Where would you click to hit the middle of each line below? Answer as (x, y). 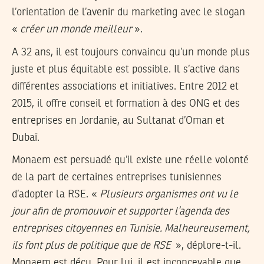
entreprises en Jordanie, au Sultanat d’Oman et (118, 121)
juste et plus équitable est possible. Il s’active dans (126, 69)
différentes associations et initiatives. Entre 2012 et (125, 86)
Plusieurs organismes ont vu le (169, 195)
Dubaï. (26, 138)
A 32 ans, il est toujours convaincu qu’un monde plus (131, 52)
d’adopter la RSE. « (56, 195)
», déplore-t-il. (207, 246)
